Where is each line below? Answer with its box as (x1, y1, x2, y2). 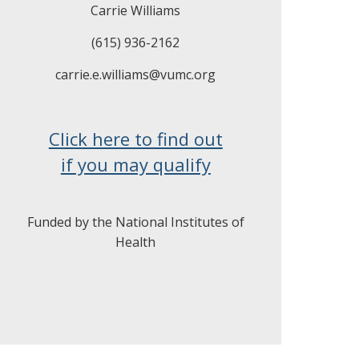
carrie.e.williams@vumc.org (55, 66, 216, 83)
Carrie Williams (91, 2, 181, 19)
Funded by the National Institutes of (26, 213, 244, 231)
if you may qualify (60, 152, 211, 176)
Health (115, 233, 156, 251)
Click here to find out (48, 127, 223, 151)
